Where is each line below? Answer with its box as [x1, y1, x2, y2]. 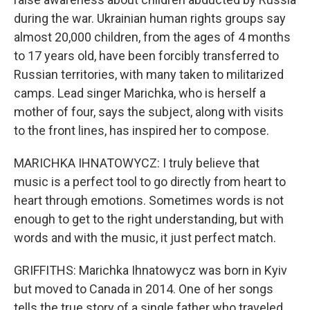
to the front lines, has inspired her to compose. [14, 123, 269, 138]
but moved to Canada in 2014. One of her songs [14, 282, 273, 296]
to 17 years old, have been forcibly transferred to [14, 48, 279, 63]
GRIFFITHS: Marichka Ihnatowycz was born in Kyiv [14, 263, 287, 277]
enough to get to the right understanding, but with [14, 212, 284, 226]
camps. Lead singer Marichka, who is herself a [14, 86, 266, 100]
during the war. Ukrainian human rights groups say [14, 11, 286, 26]
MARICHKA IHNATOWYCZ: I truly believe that [14, 156, 259, 170]
